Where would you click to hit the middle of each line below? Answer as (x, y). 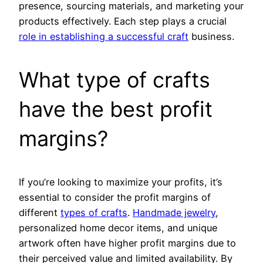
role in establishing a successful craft (104, 37)
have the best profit (116, 109)
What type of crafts (114, 80)
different (40, 213)
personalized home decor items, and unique (118, 228)
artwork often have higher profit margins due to (127, 243)
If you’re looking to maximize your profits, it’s (121, 182)
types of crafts (94, 213)
